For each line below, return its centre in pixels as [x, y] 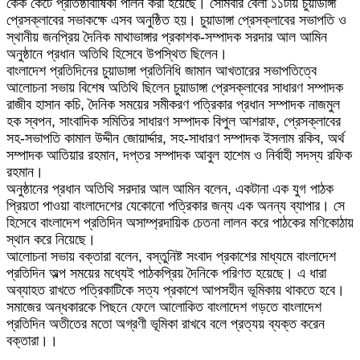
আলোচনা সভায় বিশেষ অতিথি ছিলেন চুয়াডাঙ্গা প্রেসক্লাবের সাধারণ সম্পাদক [175, 88]
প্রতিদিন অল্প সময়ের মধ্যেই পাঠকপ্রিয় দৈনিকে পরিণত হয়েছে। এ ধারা [166, 274]
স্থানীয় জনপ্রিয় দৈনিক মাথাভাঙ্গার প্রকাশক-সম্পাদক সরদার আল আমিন [167, 37]
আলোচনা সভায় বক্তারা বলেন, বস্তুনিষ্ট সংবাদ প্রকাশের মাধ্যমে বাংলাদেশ [171, 257]
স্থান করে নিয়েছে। [51, 240]
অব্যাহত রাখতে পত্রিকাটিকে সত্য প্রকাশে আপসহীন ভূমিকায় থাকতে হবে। [176, 290]
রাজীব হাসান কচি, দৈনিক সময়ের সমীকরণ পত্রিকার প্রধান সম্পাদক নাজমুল [173, 105]
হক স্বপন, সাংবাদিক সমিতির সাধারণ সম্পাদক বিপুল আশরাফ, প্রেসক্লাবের [174, 122]
